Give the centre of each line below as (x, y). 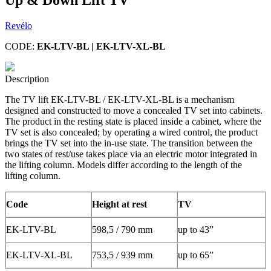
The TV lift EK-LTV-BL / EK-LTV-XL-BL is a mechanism (119, 99)
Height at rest (119, 204)
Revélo (18, 25)
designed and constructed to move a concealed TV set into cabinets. (134, 110)
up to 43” (196, 229)
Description (27, 79)
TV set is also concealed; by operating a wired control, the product (131, 132)
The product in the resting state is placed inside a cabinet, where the (133, 121)
